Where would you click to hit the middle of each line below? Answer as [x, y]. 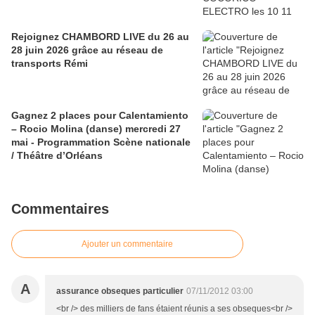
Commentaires [60, 209]
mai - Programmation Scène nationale [101, 142]
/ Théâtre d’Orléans [57, 156]
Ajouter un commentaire [127, 244]
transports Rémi [50, 64]
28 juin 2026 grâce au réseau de [87, 50]
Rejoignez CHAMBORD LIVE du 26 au [100, 37]
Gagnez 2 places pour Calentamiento [100, 116]
